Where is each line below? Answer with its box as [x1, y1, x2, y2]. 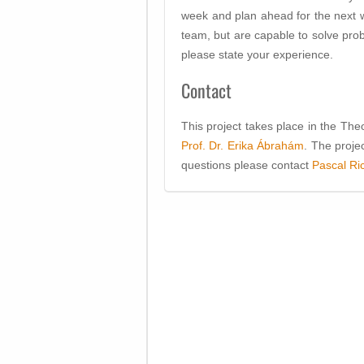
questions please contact [181, 158, 312, 172]
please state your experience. [181, 48, 333, 62]
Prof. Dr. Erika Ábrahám [181, 139, 305, 153]
